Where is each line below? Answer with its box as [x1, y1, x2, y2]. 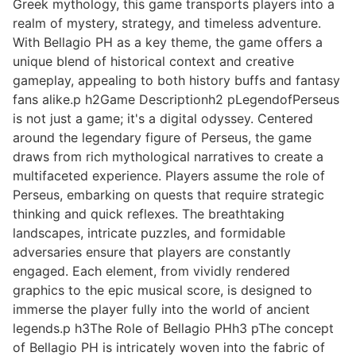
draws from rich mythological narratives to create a [13, 149, 323, 165]
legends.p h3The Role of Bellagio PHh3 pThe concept [13, 320, 334, 337]
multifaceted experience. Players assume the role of [13, 168, 325, 184]
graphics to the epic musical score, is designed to [13, 282, 312, 299]
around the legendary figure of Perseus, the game [13, 130, 311, 146]
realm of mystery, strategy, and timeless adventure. [13, 15, 321, 32]
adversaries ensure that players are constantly [13, 244, 291, 261]
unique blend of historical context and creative [13, 53, 294, 70]
